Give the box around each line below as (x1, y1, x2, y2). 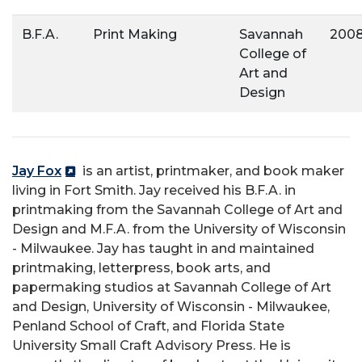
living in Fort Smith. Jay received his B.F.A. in (12, 183, 296, 198)
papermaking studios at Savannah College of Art (12, 280, 331, 295)
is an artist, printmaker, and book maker (79, 163, 344, 179)
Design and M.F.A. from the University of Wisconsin (12, 221, 346, 237)
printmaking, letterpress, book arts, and (12, 260, 271, 276)
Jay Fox (12, 163, 61, 179)
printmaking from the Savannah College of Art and (12, 202, 343, 217)
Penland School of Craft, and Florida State (12, 318, 284, 334)
